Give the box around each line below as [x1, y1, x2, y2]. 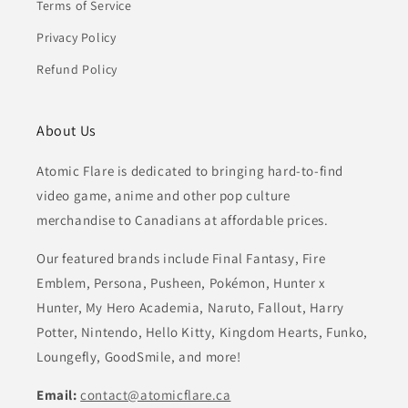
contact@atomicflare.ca [80, 386, 231, 404]
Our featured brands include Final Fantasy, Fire [36, 250, 326, 268]
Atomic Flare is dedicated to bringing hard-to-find [36, 162, 344, 180]
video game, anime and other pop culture [36, 187, 291, 205]
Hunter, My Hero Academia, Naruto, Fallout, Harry [36, 299, 344, 317]
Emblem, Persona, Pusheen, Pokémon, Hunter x [36, 274, 326, 292]
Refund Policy [36, 61, 117, 78]
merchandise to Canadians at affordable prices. [36, 211, 329, 229]
